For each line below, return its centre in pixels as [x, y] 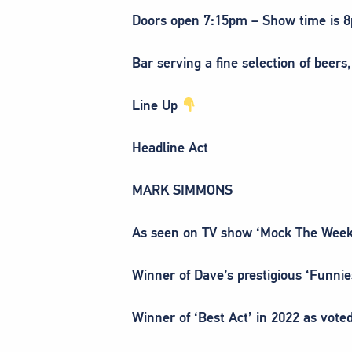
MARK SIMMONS [182, 190]
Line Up [157, 105]
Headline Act [170, 147]
